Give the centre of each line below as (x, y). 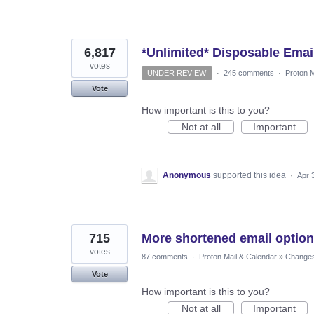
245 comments (248, 73)
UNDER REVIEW (177, 73)
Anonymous (187, 175)
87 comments (165, 256)
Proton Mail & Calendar (238, 256)
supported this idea (251, 175)
